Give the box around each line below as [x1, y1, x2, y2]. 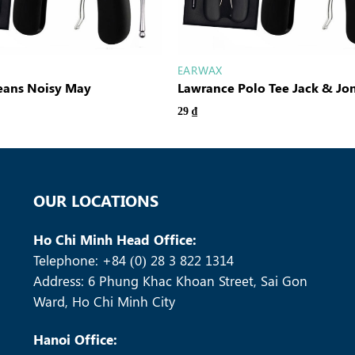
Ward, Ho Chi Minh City [33, 292, 176, 311]
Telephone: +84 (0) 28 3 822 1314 [33, 251, 235, 269]
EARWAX [177, 62, 223, 78]
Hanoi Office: [33, 330, 118, 349]
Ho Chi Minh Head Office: [33, 231, 197, 249]
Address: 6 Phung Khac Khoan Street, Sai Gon [33, 272, 308, 290]
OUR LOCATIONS [33, 189, 159, 212]
